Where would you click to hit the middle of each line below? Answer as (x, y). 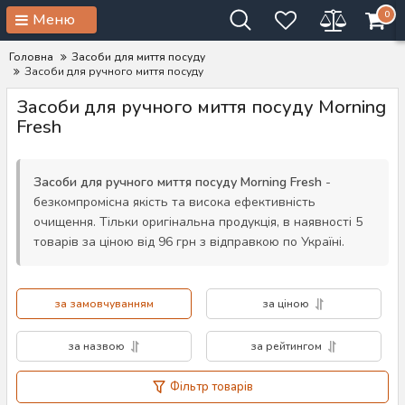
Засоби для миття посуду (138, 57)
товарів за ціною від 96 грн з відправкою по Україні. (189, 242)
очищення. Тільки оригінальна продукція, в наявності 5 (198, 222)
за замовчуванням (104, 304)
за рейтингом (286, 346)
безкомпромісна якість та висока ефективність (174, 202)
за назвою (96, 346)
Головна (31, 57)
